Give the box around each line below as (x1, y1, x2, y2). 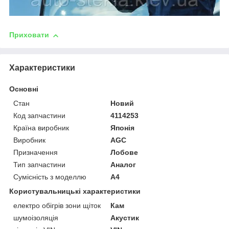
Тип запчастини (13, 161, 65, 169)
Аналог (110, 161, 136, 169)
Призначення (13, 148, 58, 157)
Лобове (110, 148, 139, 157)
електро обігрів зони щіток (13, 201, 101, 210)
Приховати (9, 31, 49, 39)
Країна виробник (13, 124, 69, 132)
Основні (9, 85, 38, 94)
